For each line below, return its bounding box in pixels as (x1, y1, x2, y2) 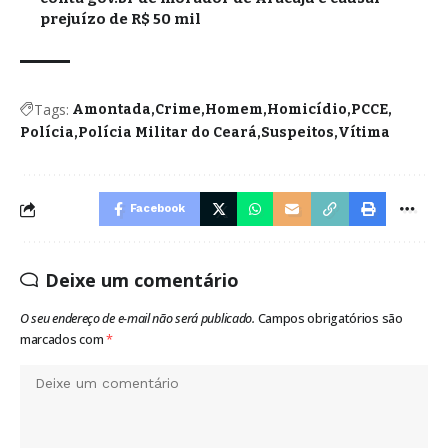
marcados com (20, 331, 107, 349)
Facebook (129, 202, 185, 216)
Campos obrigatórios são (257, 310, 403, 328)
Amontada (72, 101, 151, 119)
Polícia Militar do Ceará (78, 124, 257, 142)
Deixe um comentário (45, 268, 239, 293)
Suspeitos (261, 124, 334, 142)
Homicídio (267, 101, 347, 119)
